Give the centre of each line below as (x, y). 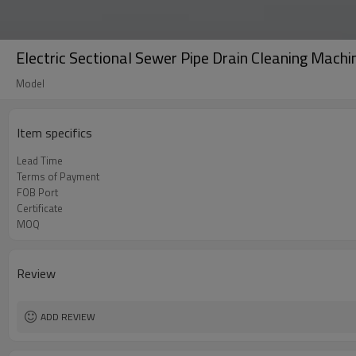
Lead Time (40, 161)
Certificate (40, 208)
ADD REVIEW (68, 317)
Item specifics (54, 133)
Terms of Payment (58, 176)
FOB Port (37, 192)
